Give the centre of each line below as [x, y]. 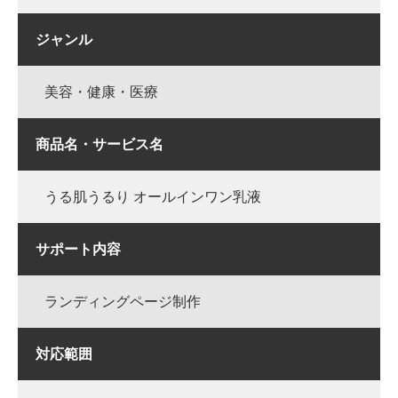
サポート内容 [78, 250]
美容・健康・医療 [101, 92]
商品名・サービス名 [99, 145]
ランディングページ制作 [122, 302]
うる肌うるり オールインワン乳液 [152, 197]
